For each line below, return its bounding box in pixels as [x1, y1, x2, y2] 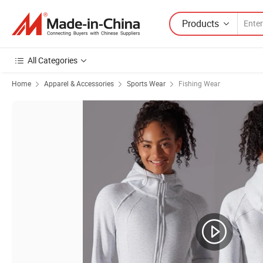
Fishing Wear [178, 79, 220, 88]
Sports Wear [127, 79, 166, 88]
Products [182, 16, 219, 30]
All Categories [28, 55, 77, 66]
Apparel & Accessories [44, 79, 114, 88]
